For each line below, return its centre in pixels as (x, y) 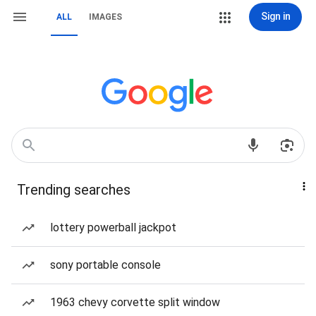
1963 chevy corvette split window (135, 302)
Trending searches (74, 190)
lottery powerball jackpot (113, 227)
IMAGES (105, 17)
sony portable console (105, 265)
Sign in (275, 16)
